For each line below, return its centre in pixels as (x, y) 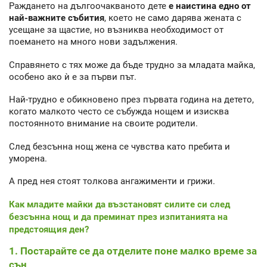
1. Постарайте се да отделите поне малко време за (133, 251)
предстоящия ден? (49, 229)
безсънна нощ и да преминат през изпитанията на (118, 217)
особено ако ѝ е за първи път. (73, 77)
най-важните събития (57, 18)
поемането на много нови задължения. (93, 42)
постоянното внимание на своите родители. (103, 124)
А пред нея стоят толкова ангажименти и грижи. (112, 181)
